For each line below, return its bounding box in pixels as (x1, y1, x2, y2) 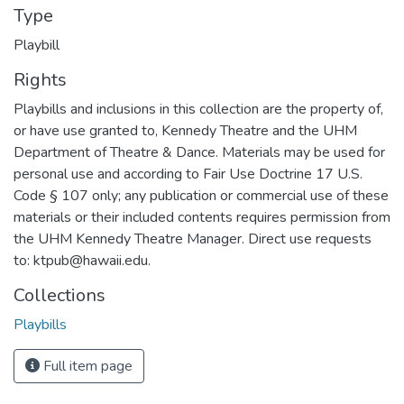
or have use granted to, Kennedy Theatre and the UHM (14, 121, 357, 141)
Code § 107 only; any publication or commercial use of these (14, 186, 389, 206)
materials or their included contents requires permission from (14, 207, 390, 227)
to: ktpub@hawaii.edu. (14, 251, 151, 271)
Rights (14, 68, 67, 92)
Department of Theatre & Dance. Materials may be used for (14, 142, 385, 162)
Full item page (40, 356, 133, 376)
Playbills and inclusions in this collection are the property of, (14, 99, 383, 119)
